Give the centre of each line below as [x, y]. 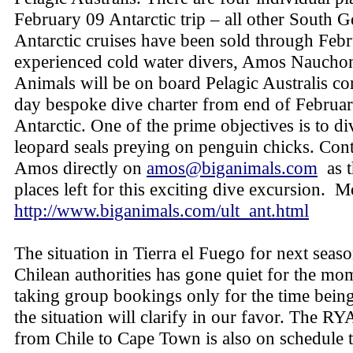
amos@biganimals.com [232, 168]
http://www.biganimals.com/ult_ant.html [162, 210]
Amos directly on [80, 168]
